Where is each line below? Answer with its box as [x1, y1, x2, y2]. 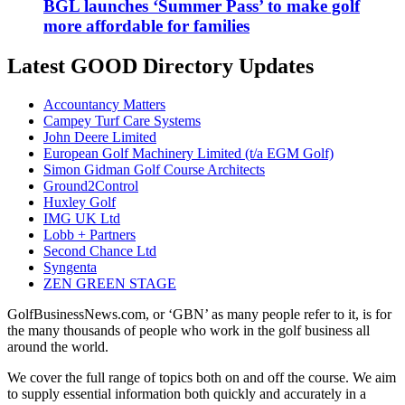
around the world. [7, 338, 108, 354]
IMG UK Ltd [43, 210, 120, 226]
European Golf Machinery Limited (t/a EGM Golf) [43, 145, 334, 161]
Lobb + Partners [43, 226, 136, 242]
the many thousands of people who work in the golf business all [7, 322, 370, 338]
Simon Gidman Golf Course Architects [43, 161, 265, 177]
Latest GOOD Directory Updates [7, 53, 314, 78]
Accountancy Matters [43, 96, 165, 112]
